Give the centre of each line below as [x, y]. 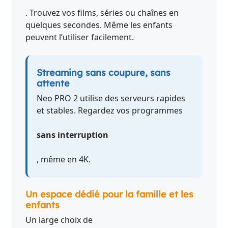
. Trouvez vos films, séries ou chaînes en [102, 12]
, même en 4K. [64, 159]
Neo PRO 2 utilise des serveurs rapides [111, 98]
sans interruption [73, 135]
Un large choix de [59, 220]
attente [53, 83]
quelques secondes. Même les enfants [99, 25]
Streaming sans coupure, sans [104, 72]
